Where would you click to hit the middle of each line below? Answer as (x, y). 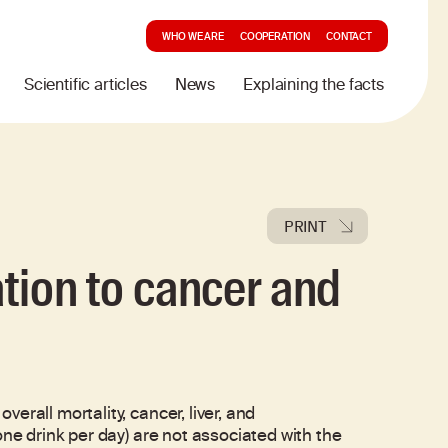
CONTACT (349, 38)
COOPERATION (275, 38)
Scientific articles (85, 87)
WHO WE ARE (193, 38)
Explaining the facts (313, 87)
